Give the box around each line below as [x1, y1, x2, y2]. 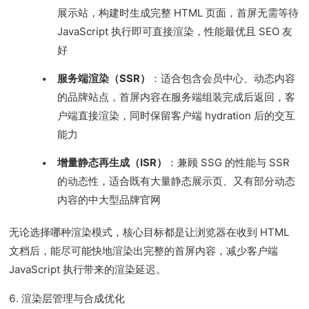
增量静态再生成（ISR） [57, 156, 168, 169]
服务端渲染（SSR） [57, 72, 151, 85]
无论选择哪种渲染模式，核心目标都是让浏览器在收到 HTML [9, 226, 290, 239]
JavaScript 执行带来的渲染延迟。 [9, 263, 167, 276]
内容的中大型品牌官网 [57, 193, 161, 206]
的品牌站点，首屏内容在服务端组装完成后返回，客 [57, 90, 296, 103]
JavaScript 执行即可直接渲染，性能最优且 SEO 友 [57, 25, 293, 38]
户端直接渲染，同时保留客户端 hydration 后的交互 [57, 109, 296, 122]
